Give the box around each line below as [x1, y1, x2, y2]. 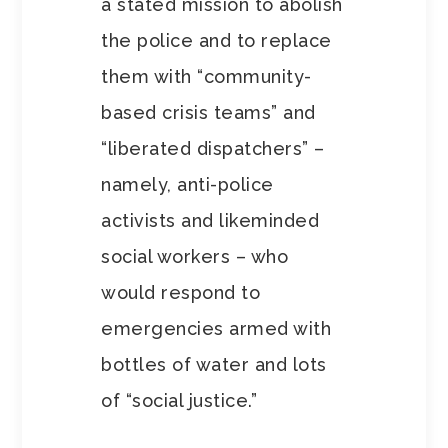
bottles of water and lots [101, 354, 327, 376]
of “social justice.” [101, 390, 258, 412]
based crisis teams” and [101, 102, 316, 124]
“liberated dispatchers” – [101, 138, 325, 160]
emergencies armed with [101, 318, 332, 340]
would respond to [101, 282, 261, 304]
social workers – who [101, 246, 289, 268]
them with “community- [101, 66, 312, 88]
